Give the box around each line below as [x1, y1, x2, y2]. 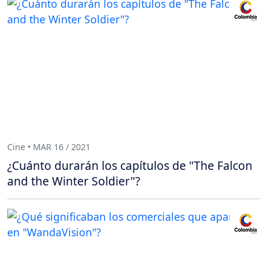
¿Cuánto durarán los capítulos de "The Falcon [7, 157, 252, 174]
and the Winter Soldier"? [7, 173, 140, 190]
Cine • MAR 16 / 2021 [7, 141, 90, 153]
